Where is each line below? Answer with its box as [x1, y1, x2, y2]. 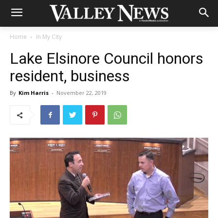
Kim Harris [18, 89, 49, 96]
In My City [36, 33, 62, 41]
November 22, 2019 [56, 89, 107, 96]
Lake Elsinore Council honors [10, 49, 203, 68]
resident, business [10, 67, 130, 85]
